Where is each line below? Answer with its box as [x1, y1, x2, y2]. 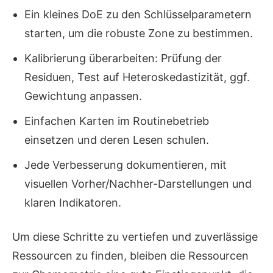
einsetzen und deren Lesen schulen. [24, 133, 209, 147]
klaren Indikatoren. [24, 196, 121, 210]
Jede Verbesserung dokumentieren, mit [24, 158, 227, 172]
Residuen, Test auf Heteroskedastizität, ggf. [24, 71, 250, 84]
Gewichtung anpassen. [24, 90, 142, 103]
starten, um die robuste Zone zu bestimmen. [24, 27, 253, 40]
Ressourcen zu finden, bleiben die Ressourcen [12, 249, 249, 263]
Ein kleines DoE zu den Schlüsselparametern [24, 8, 252, 21]
